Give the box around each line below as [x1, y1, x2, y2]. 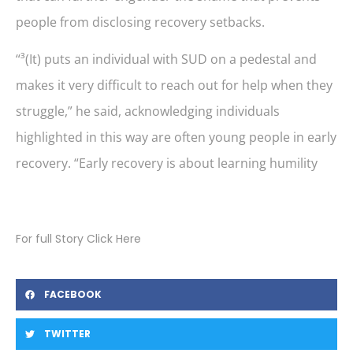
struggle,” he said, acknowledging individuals [16, 102, 280, 120]
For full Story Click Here [16, 230, 141, 247]
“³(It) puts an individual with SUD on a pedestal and [16, 50, 317, 68]
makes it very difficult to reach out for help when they [16, 76, 333, 94]
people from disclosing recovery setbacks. [16, 13, 265, 31]
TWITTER [44, 327, 91, 341]
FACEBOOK [44, 288, 102, 302]
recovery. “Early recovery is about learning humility [16, 154, 318, 172]
